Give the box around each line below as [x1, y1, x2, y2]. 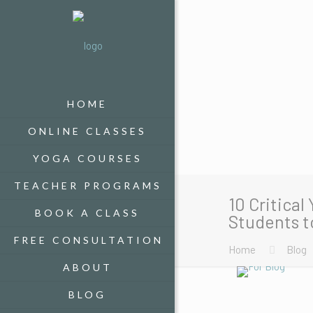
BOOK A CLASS [35, 207, 140, 219]
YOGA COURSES [32, 152, 143, 164]
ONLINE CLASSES [28, 125, 147, 137]
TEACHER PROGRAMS [14, 180, 162, 191]
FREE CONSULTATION [14, 234, 163, 246]
